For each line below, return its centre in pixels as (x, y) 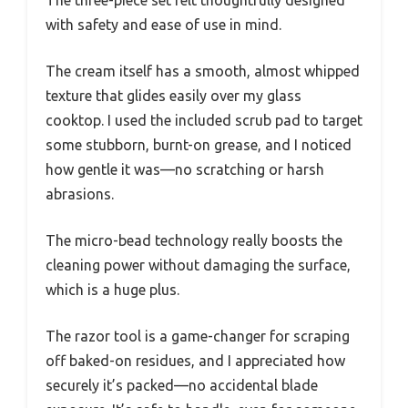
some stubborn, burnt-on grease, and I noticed (199, 145)
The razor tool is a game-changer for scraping (198, 337)
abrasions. (80, 194)
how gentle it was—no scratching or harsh (185, 170)
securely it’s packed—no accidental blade (182, 386)
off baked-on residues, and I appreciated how (195, 361)
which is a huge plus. (112, 290)
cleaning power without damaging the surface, (198, 265)
